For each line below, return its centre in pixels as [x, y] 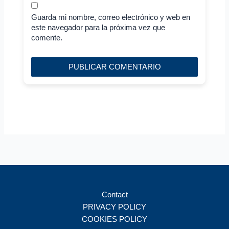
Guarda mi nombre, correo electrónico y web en [110, 17]
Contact [114, 194]
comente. [47, 37]
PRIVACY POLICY [114, 207]
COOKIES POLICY [114, 219]
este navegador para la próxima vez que [98, 27]
